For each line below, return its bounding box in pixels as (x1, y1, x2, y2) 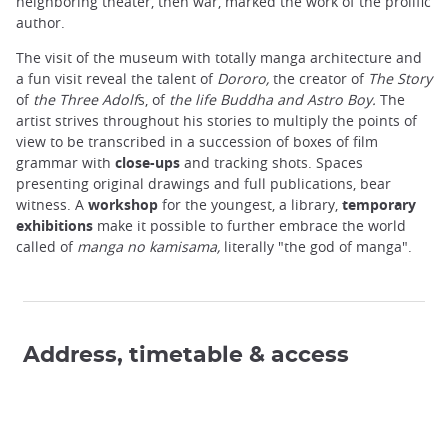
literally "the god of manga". (220, 236, 412, 256)
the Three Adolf (33, 89, 138, 109)
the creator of (273, 68, 364, 88)
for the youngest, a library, (158, 194, 342, 214)
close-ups (115, 152, 180, 172)
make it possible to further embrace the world (93, 215, 406, 235)
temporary (342, 194, 416, 214)
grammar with (16, 152, 115, 172)
